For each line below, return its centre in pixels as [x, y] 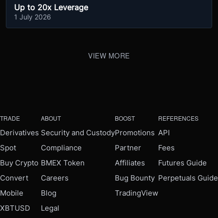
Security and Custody [78, 133]
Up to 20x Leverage [51, 7]
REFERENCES [178, 118]
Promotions [135, 133]
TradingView [136, 193]
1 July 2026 [33, 17]
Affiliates [130, 163]
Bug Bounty [135, 178]
